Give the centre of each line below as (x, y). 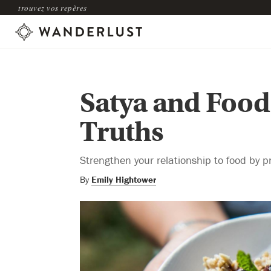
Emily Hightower (124, 179)
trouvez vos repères (53, 8)
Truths (122, 132)
